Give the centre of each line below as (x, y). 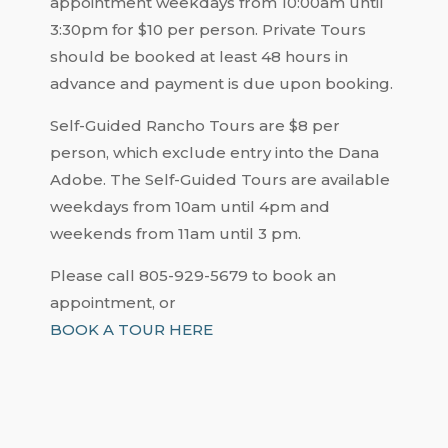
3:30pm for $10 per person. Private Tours (208, 30)
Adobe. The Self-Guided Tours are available (220, 180)
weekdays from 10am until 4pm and (190, 207)
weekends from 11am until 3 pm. (175, 234)
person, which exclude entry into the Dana (214, 153)
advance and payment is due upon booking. (221, 84)
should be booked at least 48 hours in (199, 57)
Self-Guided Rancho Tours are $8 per (195, 126)
